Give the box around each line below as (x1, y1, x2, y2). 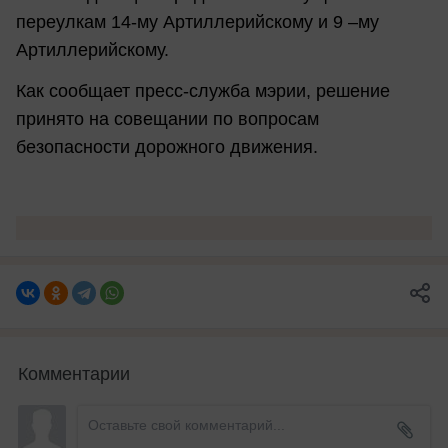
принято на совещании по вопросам (16, 108, 319, 129)
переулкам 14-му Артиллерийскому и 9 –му (16, 11, 379, 32)
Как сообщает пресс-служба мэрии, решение (16, 80, 390, 101)
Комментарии (18, 358, 130, 385)
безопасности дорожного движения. (16, 136, 318, 157)
